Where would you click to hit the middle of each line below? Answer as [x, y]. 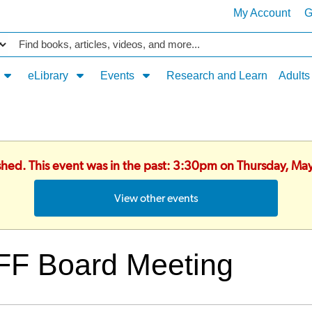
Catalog [32, 40]
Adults [294, 76]
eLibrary [49, 76]
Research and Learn [217, 76]
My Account [262, 13]
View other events [156, 198]
